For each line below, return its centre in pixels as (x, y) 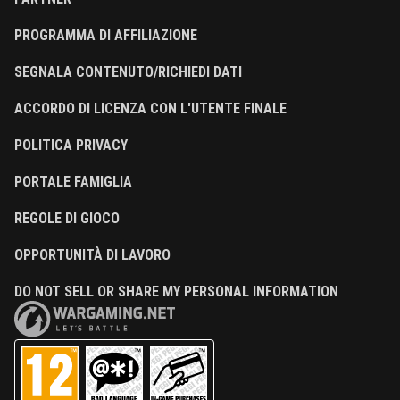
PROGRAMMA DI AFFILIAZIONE (106, 36)
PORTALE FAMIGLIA (73, 182)
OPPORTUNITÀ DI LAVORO (92, 255)
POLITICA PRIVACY (71, 146)
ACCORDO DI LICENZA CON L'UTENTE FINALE (150, 109)
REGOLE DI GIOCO (67, 219)
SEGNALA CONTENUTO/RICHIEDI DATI (128, 72)
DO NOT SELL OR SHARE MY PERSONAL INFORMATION (176, 292)
